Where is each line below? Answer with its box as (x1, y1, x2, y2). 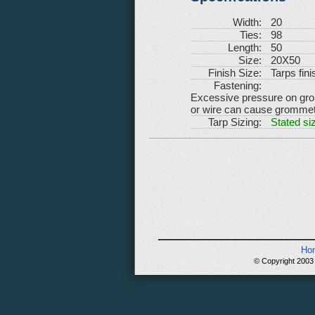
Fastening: (214, 79, 262, 92)
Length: (228, 41, 262, 54)
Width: (233, 16, 262, 29)
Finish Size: (208, 67, 262, 79)
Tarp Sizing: (208, 116, 262, 129)
